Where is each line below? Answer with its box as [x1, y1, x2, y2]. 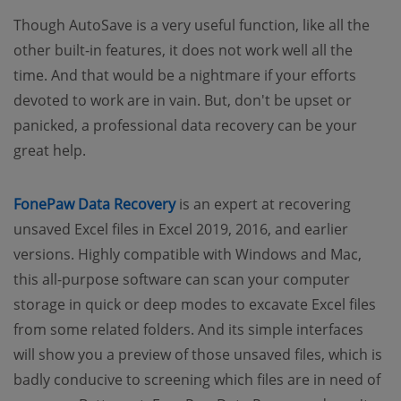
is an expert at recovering [175, 193, 351, 214]
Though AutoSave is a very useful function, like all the [13, 14, 370, 35]
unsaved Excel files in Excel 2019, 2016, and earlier [13, 218, 348, 239]
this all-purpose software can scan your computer [13, 269, 350, 289]
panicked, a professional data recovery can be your [13, 115, 357, 135]
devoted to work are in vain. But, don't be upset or [13, 90, 352, 110]
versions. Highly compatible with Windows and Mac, [13, 243, 362, 264]
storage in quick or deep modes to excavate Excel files [13, 294, 376, 314]
